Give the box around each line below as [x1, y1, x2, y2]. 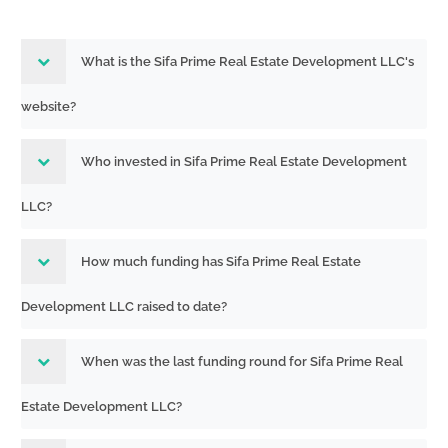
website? [21, 99, 76, 114]
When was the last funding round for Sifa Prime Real [81, 354, 403, 369]
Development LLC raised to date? [21, 299, 227, 314]
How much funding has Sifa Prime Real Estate [81, 254, 361, 269]
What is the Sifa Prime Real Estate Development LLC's [81, 54, 414, 69]
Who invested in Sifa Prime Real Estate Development [81, 154, 407, 169]
